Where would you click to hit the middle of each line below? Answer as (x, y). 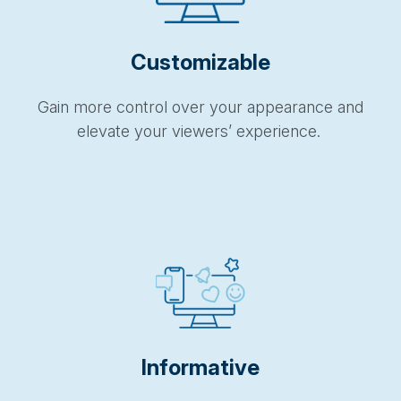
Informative (200, 367)
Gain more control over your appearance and (200, 107)
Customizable (200, 62)
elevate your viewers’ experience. (198, 131)
